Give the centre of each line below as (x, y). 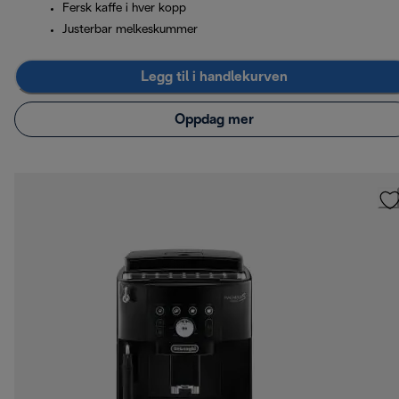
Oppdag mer (214, 119)
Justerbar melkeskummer (130, 30)
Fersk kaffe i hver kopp (124, 9)
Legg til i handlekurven (214, 77)
